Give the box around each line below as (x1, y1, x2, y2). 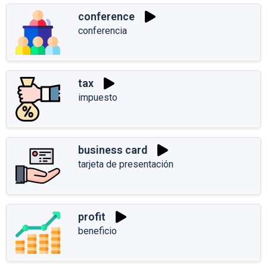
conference (78, 10, 135, 23)
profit (78, 210, 105, 223)
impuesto (78, 91, 117, 103)
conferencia (78, 24, 127, 36)
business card (78, 144, 147, 157)
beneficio (78, 225, 117, 237)
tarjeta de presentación (78, 158, 173, 170)
